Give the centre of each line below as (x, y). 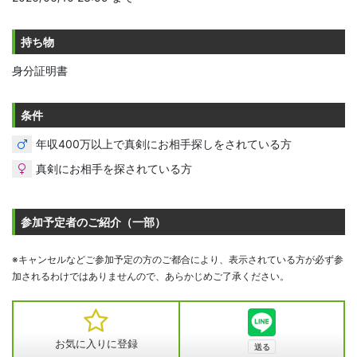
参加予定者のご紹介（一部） (93, 222)
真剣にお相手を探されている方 (114, 169)
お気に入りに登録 (96, 344)
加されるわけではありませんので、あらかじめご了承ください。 (151, 277)
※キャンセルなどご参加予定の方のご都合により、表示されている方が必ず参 (178, 260)
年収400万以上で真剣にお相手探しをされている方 (164, 144)
